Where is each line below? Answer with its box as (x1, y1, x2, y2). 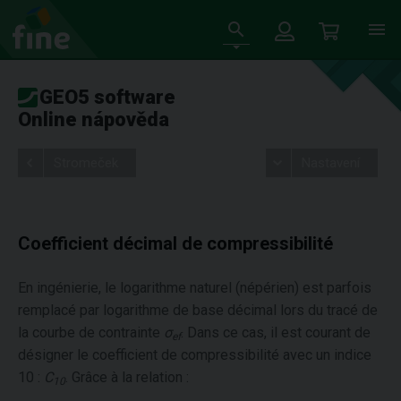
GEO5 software (39, 86, 175, 108)
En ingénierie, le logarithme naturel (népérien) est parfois (18, 279, 371, 296)
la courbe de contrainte (18, 324, 164, 341)
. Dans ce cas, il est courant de (181, 324, 371, 341)
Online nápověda (18, 108, 169, 131)
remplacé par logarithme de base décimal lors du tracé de (18, 302, 378, 319)
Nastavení (301, 155, 360, 171)
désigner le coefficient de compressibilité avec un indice (18, 346, 371, 363)
